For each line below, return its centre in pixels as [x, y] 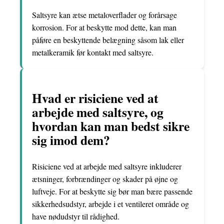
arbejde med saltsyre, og [98, 112]
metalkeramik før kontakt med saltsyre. [93, 52]
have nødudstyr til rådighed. [76, 216]
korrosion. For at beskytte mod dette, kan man [104, 27]
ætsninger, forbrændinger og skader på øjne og [105, 179]
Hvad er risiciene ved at [95, 98]
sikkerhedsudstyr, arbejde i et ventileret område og [110, 204]
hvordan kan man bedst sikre [111, 126]
